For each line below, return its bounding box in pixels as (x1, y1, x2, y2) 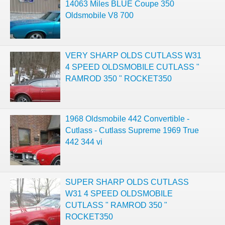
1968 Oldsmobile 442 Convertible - (65, 115, 189, 123)
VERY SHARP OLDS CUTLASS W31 (65, 51, 201, 60)
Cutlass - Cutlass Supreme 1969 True (65, 126, 199, 135)
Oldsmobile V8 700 (65, 11, 134, 20)
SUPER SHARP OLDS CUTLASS (65, 178, 189, 186)
